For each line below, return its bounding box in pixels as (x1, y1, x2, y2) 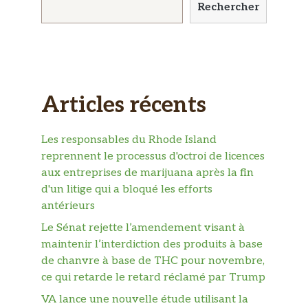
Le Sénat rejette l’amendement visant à (41, 221, 245, 234)
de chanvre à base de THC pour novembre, (41, 254, 265, 267)
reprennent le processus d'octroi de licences (41, 149, 265, 163)
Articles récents (41, 92, 206, 119)
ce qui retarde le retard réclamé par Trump (41, 270, 265, 284)
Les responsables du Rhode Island (41, 133, 217, 146)
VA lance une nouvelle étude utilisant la (41, 292, 248, 306)
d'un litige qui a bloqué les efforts (41, 182, 212, 196)
